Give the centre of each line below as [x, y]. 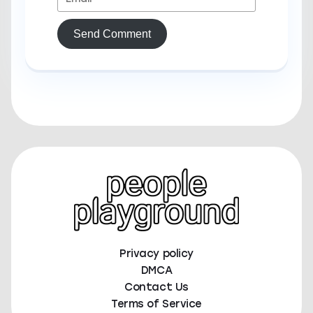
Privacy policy [156, 254]
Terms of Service [156, 304]
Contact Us [156, 287]
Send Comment [112, 34]
